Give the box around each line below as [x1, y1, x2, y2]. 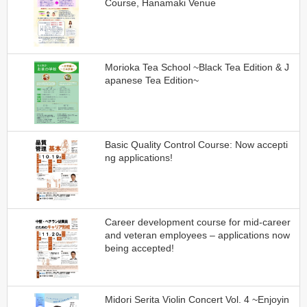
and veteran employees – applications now [104, 230, 290, 241]
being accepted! [104, 243, 174, 254]
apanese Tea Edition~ [104, 74, 199, 86]
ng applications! [104, 151, 173, 163]
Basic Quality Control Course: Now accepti [104, 138, 288, 150]
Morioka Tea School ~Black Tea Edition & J [104, 61, 289, 73]
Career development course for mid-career [104, 217, 291, 228]
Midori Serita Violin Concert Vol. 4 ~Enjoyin [104, 294, 289, 306]
